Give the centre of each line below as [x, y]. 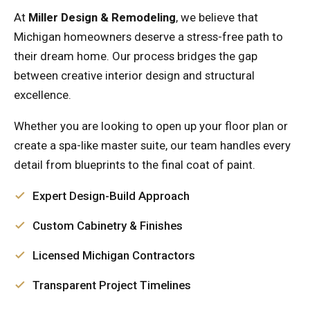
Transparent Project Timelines [112, 285]
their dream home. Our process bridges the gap [136, 56]
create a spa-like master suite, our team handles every [152, 145]
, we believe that [217, 18]
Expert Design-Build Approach [111, 195]
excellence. [43, 95]
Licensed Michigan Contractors [114, 255]
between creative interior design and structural [134, 76]
